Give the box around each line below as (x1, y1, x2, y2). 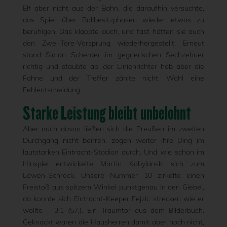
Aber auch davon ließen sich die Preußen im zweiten (22, 124, 205, 133)
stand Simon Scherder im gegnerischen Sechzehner (22, 50, 205, 59)
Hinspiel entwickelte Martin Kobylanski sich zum (22, 159, 205, 168)
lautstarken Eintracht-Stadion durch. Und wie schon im (22, 147, 205, 157)
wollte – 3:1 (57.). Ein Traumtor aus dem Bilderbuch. (22, 206, 205, 215)
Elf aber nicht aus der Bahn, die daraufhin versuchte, (22, 4, 205, 13)
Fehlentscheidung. (22, 85, 82, 94)
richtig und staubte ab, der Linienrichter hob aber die (22, 62, 205, 71)
